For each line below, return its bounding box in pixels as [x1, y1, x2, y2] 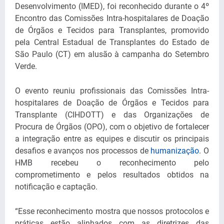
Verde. [15, 61, 37, 71]
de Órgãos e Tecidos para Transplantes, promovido [15, 25, 209, 35]
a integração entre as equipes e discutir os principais [15, 134, 209, 143]
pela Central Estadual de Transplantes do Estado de [15, 37, 209, 47]
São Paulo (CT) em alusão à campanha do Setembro [15, 49, 209, 59]
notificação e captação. [15, 182, 97, 191]
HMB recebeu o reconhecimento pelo [15, 158, 209, 167]
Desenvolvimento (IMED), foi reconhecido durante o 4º [15, 1, 209, 11]
